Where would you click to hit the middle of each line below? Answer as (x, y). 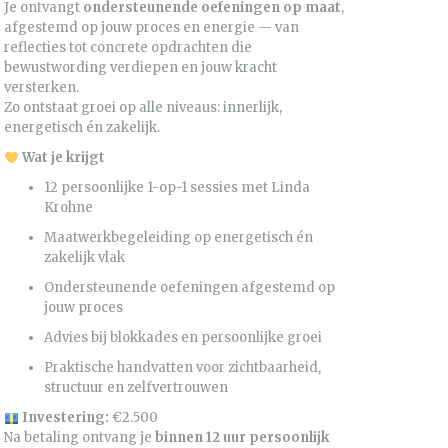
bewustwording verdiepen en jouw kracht (140, 68)
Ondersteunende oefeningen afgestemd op (189, 288)
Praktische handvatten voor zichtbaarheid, (182, 368)
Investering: (65, 418)
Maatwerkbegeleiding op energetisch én (178, 238)
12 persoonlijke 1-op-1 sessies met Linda (177, 188)
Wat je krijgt (63, 158)
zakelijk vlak (84, 258)
